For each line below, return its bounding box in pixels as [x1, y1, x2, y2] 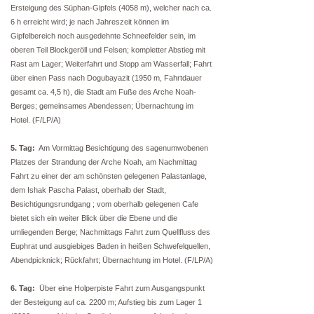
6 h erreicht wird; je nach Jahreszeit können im [11, 18, 169, 26]
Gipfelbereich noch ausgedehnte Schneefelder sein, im [11, 32, 196, 40]
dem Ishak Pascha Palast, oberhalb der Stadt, [11, 186, 166, 194]
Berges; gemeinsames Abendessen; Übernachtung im [11, 102, 193, 110]
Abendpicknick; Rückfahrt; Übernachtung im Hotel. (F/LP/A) [11, 256, 213, 264]
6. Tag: [11, 284, 39, 292]
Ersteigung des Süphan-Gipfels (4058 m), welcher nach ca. [11, 4, 212, 12]
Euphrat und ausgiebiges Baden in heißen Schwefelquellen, [11, 242, 210, 250]
